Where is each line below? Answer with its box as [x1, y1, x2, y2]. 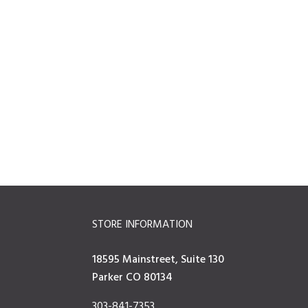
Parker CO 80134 [92, 269, 173, 287]
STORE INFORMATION [92, 216, 193, 234]
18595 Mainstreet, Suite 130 [92, 251, 225, 269]
